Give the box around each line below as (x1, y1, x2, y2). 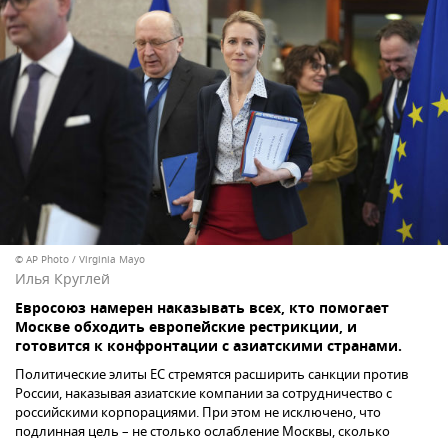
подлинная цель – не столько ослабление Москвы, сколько (15, 421, 390, 441)
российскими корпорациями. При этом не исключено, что (15, 402, 381, 422)
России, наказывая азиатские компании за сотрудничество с (15, 383, 392, 403)
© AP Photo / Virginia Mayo (15, 251, 145, 267)
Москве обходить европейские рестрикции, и (15, 316, 357, 340)
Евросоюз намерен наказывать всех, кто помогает (15, 297, 389, 321)
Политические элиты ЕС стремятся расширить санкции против (15, 364, 408, 384)
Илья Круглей (15, 268, 110, 290)
